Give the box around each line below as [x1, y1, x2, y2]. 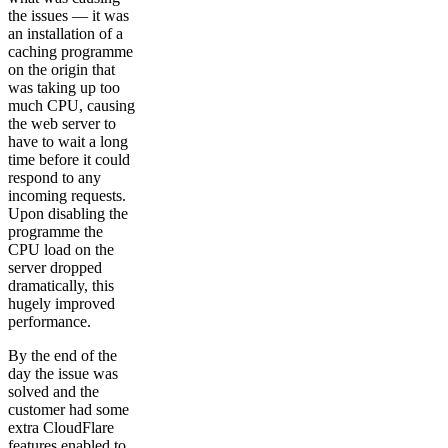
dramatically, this [8, 276, 114, 294]
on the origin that [8, 60, 115, 78]
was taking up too [8, 78, 120, 96]
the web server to [8, 114, 116, 132]
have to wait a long [8, 132, 128, 150]
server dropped [8, 258, 102, 276]
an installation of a [8, 24, 123, 42]
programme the [8, 222, 103, 240]
